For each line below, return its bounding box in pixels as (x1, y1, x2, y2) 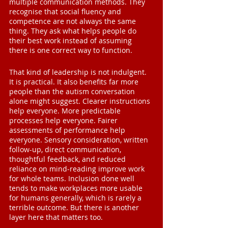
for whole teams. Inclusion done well (9, 174, 136, 184)
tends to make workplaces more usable (9, 183, 145, 193)
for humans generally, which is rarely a (9, 193, 144, 203)
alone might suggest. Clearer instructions (9, 96, 152, 106)
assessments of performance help (9, 125, 127, 135)
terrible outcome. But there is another (9, 203, 141, 213)
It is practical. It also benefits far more (9, 77, 140, 87)
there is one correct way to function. (9, 45, 132, 55)
